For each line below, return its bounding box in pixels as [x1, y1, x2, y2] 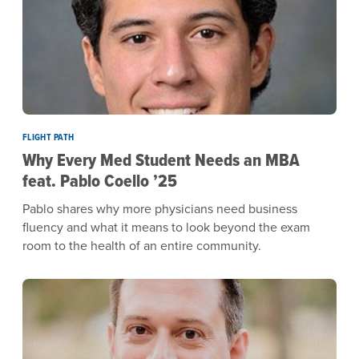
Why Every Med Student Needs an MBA [22, 147, 300, 173]
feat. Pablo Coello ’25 [22, 167, 177, 194]
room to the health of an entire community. [22, 236, 261, 255]
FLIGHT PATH [22, 130, 75, 144]
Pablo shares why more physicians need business [22, 200, 297, 218]
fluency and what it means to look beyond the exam [22, 218, 310, 236]
